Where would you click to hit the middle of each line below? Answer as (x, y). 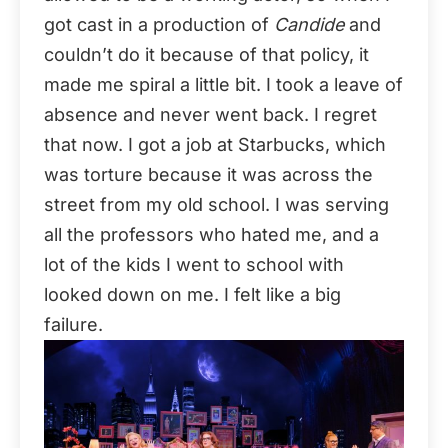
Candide (309, 24)
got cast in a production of (159, 24)
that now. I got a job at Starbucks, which (215, 144)
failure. (73, 324)
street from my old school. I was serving (216, 204)
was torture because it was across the (208, 174)
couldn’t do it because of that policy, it (206, 54)
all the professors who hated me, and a (211, 234)
